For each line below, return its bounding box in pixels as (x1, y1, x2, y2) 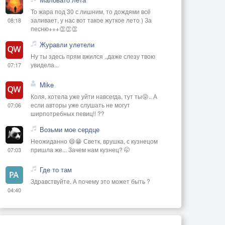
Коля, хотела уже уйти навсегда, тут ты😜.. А (31, 91, 157, 100)
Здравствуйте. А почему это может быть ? (31, 176, 150, 185)
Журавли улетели (40, 39, 94, 49)
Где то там (40, 164, 72, 174)
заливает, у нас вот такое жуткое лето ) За (31, 15, 152, 24)
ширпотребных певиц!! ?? (31, 108, 104, 118)
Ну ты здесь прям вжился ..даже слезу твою (31, 51, 155, 60)
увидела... (31, 60, 59, 69)
